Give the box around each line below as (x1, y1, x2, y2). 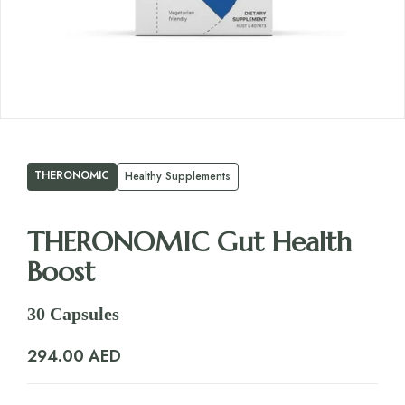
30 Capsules (27, 304, 119, 325)
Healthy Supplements (125, 168, 231, 185)
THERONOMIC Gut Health (27, 225, 352, 259)
